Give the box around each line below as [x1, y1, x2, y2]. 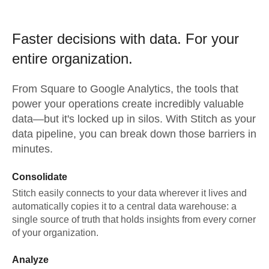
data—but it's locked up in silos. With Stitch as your [12, 113, 256, 125]
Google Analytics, [90, 83, 174, 95]
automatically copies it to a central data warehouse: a [12, 201, 237, 211]
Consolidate [12, 172, 67, 182]
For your [186, 31, 239, 47]
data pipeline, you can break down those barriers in [12, 128, 256, 140]
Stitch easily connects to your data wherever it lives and [12, 188, 247, 198]
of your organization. [12, 228, 98, 238]
